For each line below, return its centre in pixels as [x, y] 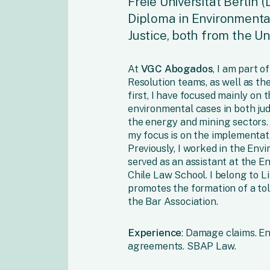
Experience [155, 233]
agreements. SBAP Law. [182, 246]
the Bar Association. [173, 202]
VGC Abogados [177, 69]
